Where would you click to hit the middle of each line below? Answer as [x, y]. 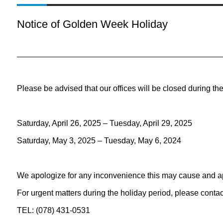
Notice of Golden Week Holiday [92, 24]
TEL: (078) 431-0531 [54, 210]
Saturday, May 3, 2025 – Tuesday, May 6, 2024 [99, 141]
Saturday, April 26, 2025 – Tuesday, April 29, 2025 [105, 123]
